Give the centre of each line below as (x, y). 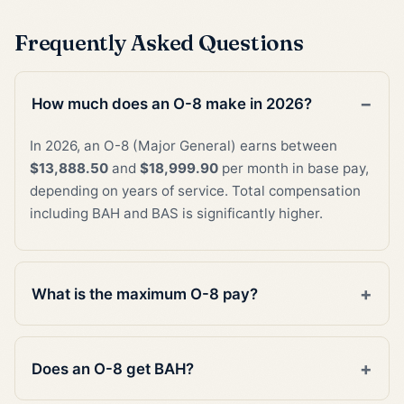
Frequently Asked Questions (159, 42)
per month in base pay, (294, 169)
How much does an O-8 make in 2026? (172, 103)
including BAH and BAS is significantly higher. (176, 214)
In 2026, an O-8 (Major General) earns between (184, 146)
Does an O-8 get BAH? (113, 368)
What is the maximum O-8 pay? (145, 294)
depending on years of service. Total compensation (195, 191)
